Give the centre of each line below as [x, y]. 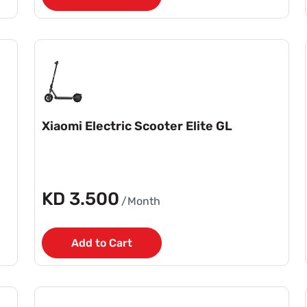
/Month [141, 201]
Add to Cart [102, 243]
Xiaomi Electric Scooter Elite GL [137, 126]
